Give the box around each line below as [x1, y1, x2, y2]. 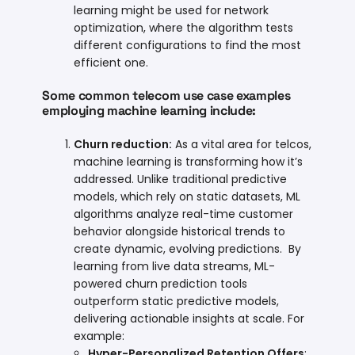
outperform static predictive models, [74, 292, 280, 309]
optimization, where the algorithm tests [74, 20, 294, 36]
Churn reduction [74, 136, 170, 152]
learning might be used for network [74, 2, 269, 19]
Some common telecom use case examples [42, 87, 291, 105]
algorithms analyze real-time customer [74, 205, 294, 222]
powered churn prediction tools [74, 275, 248, 292]
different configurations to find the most [74, 37, 302, 54]
